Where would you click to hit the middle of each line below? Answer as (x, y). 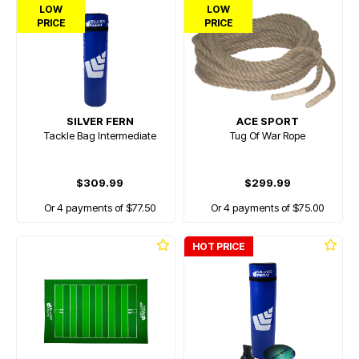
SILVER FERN (100, 121)
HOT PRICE (219, 246)
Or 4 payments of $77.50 (100, 208)
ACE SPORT (267, 121)
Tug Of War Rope (267, 135)
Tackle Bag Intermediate (100, 135)
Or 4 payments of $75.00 (267, 208)
